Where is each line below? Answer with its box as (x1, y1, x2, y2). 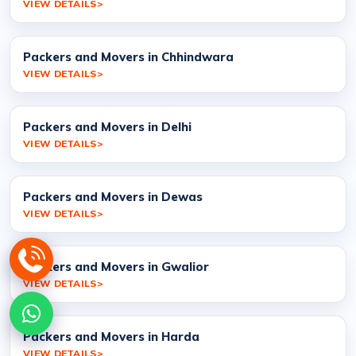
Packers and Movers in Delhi (23, 118, 192, 134)
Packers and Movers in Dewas (23, 188, 203, 204)
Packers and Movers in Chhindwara (23, 48, 234, 64)
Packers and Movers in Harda (23, 328, 199, 344)
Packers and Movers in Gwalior (23, 258, 209, 274)
